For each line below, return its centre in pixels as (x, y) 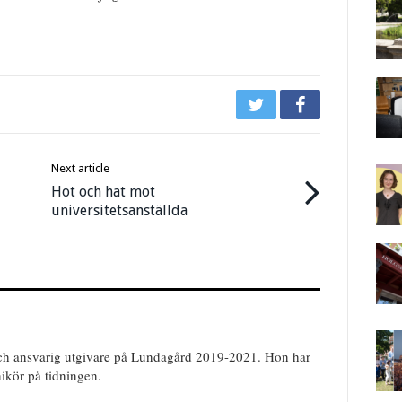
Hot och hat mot (104, 191)
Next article (81, 168)
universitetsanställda (120, 210)
